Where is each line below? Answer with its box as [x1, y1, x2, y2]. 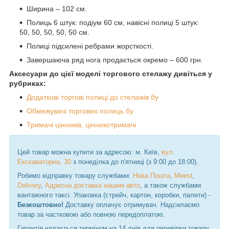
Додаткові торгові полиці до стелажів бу [27, 93, 158, 101]
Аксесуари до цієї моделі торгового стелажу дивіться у [9, 69, 212, 78]
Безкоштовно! [17, 200, 63, 209]
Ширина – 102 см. [27, 4, 87, 13]
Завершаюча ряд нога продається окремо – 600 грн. [27, 55, 203, 64]
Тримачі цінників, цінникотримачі [27, 120, 136, 129]
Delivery [17, 181, 41, 189]
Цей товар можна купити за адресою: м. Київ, [17, 148, 162, 156]
